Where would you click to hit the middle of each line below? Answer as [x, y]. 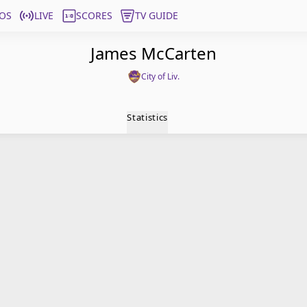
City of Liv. [160, 76]
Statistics [147, 117]
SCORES [94, 15]
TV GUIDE [157, 15]
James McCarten [153, 53]
